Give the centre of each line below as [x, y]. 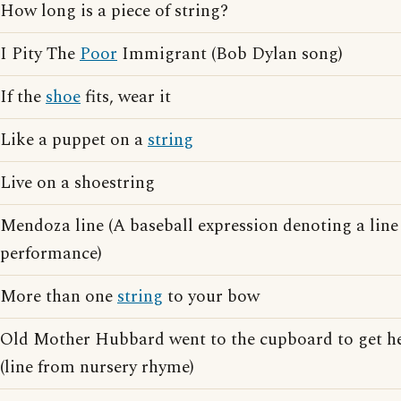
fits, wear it [126, 97]
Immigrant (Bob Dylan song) [230, 54]
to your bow [211, 297]
